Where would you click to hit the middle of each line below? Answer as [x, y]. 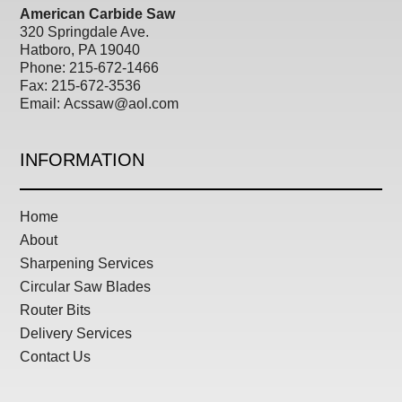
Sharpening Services [87, 263]
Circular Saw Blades [86, 287]
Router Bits [56, 310]
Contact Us [56, 357]
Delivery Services [76, 333]
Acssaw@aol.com [122, 104]
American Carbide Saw [98, 14]
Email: [42, 104]
